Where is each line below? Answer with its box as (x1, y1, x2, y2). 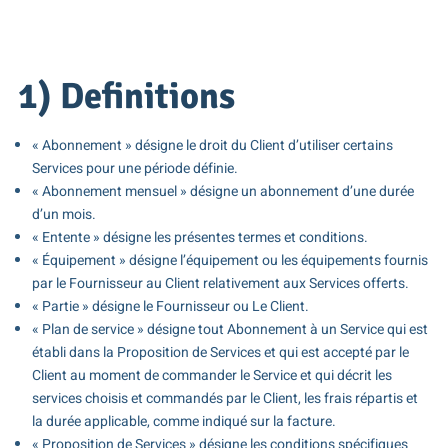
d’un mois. (31, 204, 96, 226)
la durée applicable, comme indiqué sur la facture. (31, 411, 336, 433)
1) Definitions (17, 73, 235, 119)
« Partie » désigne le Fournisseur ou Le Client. (31, 296, 309, 318)
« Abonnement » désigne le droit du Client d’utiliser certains (31, 135, 393, 157)
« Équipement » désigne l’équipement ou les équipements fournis (31, 250, 428, 272)
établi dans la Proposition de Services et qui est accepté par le (31, 342, 409, 364)
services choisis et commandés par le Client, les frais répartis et (31, 388, 418, 410)
